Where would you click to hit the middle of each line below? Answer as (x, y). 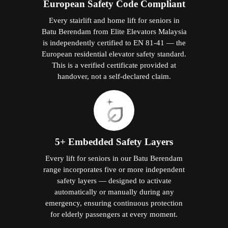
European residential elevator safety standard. (114, 54)
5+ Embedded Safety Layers (114, 142)
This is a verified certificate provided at (114, 65)
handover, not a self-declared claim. (114, 76)
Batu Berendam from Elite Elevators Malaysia (114, 32)
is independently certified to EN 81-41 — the (114, 43)
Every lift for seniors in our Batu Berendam (114, 158)
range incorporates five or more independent (114, 169)
